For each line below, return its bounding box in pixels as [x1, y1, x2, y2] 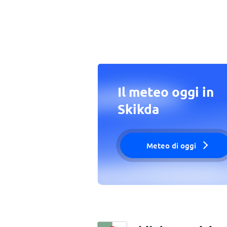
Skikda [118, 100, 159, 117]
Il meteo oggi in [118, 83, 214, 100]
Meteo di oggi [146, 140, 196, 150]
